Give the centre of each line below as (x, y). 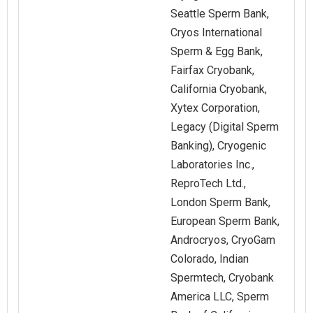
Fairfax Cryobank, (212, 71)
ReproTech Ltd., (208, 184)
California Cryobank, (219, 89)
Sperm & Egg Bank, (217, 52)
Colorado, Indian (210, 259)
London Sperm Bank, (220, 203)
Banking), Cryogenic (218, 146)
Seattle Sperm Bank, (220, 14)
